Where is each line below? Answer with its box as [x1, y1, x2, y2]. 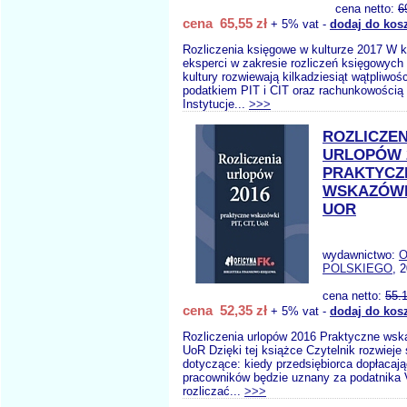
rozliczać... [183, 384, 244, 398]
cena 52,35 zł [183, 303, 267, 318]
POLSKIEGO [323, 262, 392, 275]
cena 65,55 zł [183, 15, 267, 31]
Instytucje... [183, 97, 249, 111]
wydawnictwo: [323, 248, 399, 262]
